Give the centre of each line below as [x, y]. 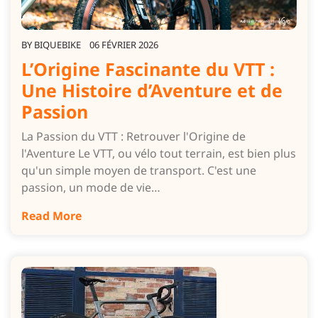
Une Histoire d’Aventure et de [152, 90]
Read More [51, 215]
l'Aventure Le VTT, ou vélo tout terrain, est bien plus [159, 153]
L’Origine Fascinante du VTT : [148, 68]
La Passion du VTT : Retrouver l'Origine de [133, 136]
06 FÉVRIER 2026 [124, 44]
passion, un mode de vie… [91, 187]
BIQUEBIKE [57, 44]
